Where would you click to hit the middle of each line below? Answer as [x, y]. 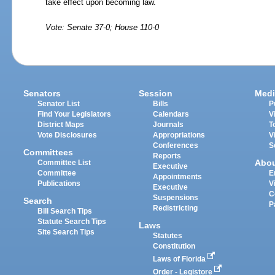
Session [156, 93]
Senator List [59, 103]
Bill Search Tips [65, 211]
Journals [168, 124]
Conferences [176, 145]
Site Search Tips [66, 232]
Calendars [171, 114]
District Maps [61, 124]
